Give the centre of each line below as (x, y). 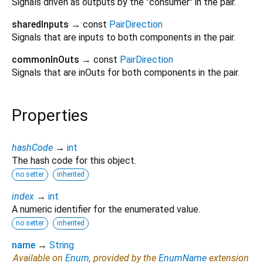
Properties (50, 116)
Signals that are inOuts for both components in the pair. (126, 73)
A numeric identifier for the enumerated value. (106, 209)
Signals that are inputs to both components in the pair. (124, 38)
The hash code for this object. (74, 160)
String (62, 245)
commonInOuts (45, 60)
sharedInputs (40, 25)
